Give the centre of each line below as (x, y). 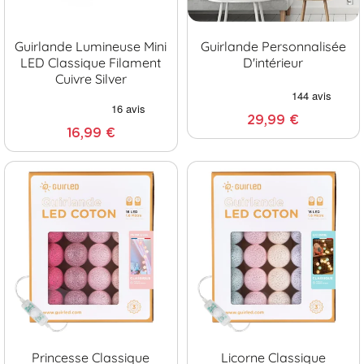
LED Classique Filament (91, 62)
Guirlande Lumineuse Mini (91, 46)
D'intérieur (273, 62)
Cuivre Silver (91, 78)
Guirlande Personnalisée (273, 46)
